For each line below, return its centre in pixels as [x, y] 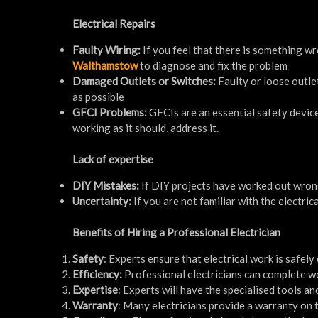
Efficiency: [98, 274]
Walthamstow [105, 65]
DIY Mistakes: [107, 185]
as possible [98, 96]
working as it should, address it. [146, 127]
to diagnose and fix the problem [213, 65]
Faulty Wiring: [106, 49]
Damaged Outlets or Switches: [145, 81]
